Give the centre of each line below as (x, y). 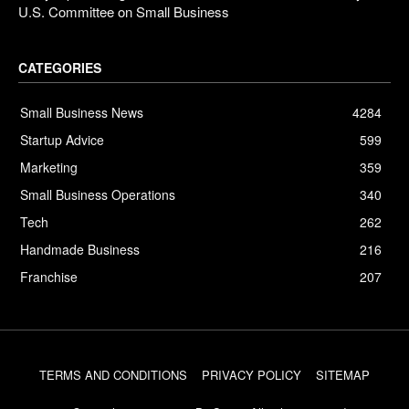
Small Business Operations (98, 194)
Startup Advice (62, 139)
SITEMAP (343, 374)
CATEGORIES (60, 67)
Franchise (49, 276)
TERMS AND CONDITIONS (113, 374)
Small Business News (82, 112)
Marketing (49, 167)
